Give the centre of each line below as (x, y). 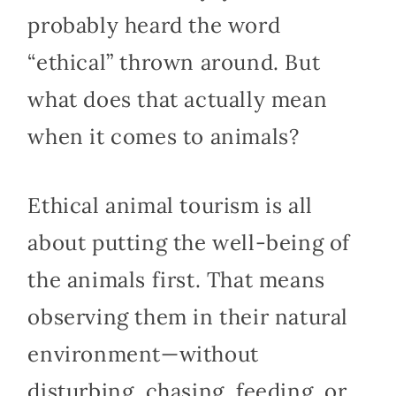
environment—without (143, 354)
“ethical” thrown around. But (174, 62)
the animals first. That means (176, 279)
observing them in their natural (188, 316)
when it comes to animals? (164, 136)
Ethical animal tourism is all (170, 205)
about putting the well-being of (189, 242)
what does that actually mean (178, 99)
